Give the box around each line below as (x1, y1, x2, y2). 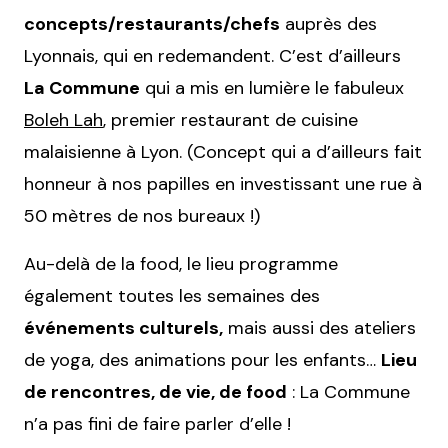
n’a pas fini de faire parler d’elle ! (24, 412, 291, 436)
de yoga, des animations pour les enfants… (24, 348, 381, 372)
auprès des (280, 12, 377, 36)
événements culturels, (24, 316, 223, 340)
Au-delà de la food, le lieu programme (24, 252, 338, 276)
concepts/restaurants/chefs (24, 12, 280, 36)
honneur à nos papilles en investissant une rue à (24, 172, 422, 196)
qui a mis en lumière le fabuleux (140, 76, 404, 100)
